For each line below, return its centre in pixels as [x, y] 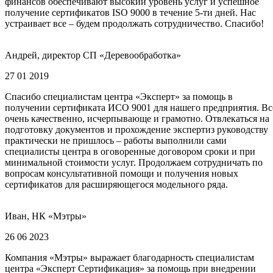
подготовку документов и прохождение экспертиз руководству [136, 129]
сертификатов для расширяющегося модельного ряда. [116, 184]
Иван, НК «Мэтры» [46, 216]
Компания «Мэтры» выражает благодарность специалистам [129, 257]
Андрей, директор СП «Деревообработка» [93, 55]
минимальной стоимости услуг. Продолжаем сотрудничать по [134, 162]
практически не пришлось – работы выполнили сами [116, 140]
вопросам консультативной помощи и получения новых [122, 173]
